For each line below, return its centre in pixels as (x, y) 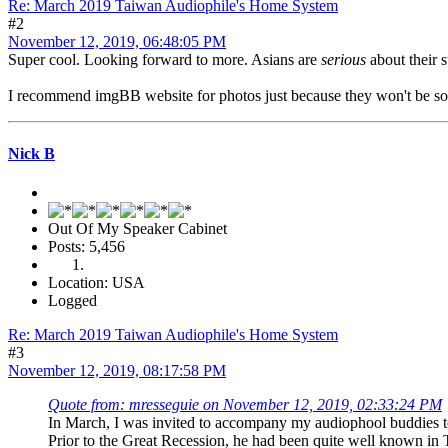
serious (343, 60)
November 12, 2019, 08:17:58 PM (117, 370)
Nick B (31, 153)
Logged (72, 300)
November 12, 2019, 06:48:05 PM (117, 42)
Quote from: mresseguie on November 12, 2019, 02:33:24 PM (245, 404)
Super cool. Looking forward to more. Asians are (164, 60)
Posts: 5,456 (86, 246)
